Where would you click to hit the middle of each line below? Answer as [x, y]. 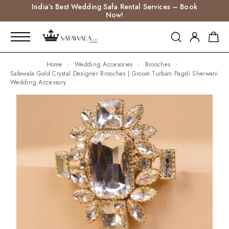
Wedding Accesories [107, 64]
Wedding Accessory [38, 82]
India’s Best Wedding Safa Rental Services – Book [114, 7]
